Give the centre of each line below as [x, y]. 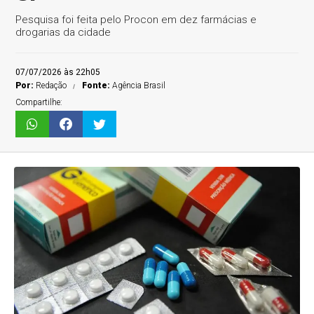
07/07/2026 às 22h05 [58, 72]
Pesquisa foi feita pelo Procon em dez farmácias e [136, 20]
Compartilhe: [39, 102]
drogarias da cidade [63, 32]
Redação [52, 86]
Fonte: [97, 86]
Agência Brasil [139, 86]
